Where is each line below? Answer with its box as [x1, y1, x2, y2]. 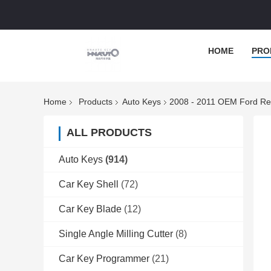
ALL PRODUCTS [67, 126, 152, 139]
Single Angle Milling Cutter [59, 229, 173, 240]
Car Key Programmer [59, 253, 149, 264]
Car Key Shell [59, 179, 119, 190]
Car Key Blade [59, 204, 122, 215]
